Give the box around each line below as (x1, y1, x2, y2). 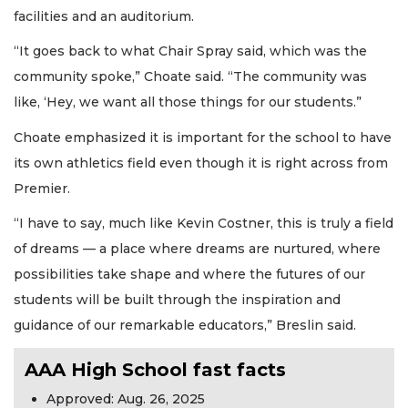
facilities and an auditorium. (14, 7, 198, 25)
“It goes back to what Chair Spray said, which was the (14, 43, 367, 60)
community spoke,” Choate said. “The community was (14, 68, 367, 86)
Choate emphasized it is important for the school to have (14, 128, 392, 146)
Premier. (14, 179, 74, 197)
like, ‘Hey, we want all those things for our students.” (14, 94, 365, 111)
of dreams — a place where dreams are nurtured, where (14, 240, 381, 258)
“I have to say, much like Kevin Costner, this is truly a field (14, 215, 393, 232)
